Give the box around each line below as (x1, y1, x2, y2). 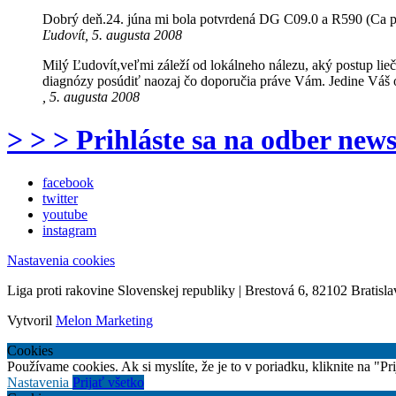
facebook (42, 175, 94, 191)
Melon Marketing (56, 313, 153, 329)
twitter (42, 191, 78, 207)
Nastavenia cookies (7, 253, 115, 269)
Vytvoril (7, 313, 56, 329)
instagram (42, 223, 96, 239)
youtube (42, 207, 88, 223)
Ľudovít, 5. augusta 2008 (42, 27, 182, 42)
